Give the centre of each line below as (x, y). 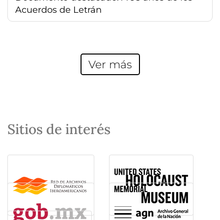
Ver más (110, 64)
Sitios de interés (59, 129)
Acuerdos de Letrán (58, 10)
